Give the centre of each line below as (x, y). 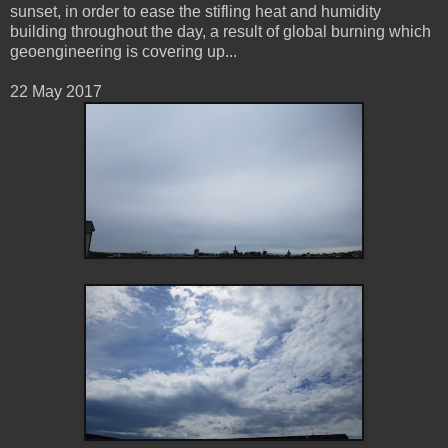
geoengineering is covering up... (123, 51)
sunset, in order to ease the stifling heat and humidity (195, 11)
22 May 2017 (56, 91)
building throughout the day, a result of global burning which (220, 31)
